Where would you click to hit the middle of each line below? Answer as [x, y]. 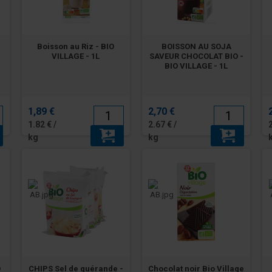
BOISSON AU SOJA [196, 46]
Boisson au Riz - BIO [76, 46]
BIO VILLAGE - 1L [196, 66]
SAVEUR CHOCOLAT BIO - [196, 56]
